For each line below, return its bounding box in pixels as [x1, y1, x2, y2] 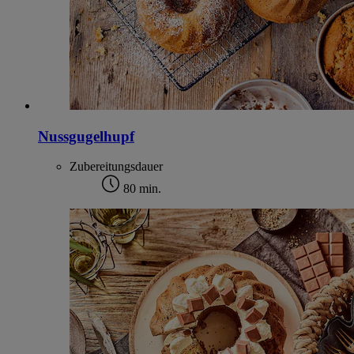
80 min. [120, 182, 161, 196]
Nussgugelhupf [38, 127, 134, 145]
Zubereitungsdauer [70, 160, 163, 174]
